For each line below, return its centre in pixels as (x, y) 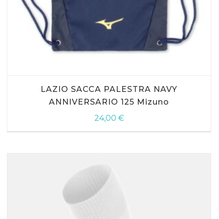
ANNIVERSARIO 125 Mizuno (109, 102)
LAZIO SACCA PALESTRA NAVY (109, 89)
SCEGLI (95, 54)
